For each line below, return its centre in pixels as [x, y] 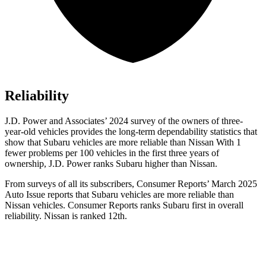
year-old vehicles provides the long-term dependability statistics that [131, 131]
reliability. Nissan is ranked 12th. [66, 216]
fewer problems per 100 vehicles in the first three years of [112, 153]
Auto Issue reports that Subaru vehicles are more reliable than [119, 194]
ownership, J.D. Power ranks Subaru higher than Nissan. [111, 163]
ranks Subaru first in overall [191, 205]
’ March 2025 [232, 183]
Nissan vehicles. [36, 205]
